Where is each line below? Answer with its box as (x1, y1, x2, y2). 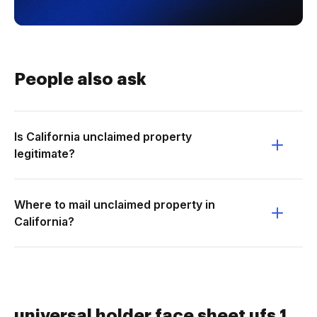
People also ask (14, 71, 146, 88)
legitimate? (14, 146, 75, 161)
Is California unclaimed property (14, 129, 192, 144)
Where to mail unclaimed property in (14, 197, 215, 212)
